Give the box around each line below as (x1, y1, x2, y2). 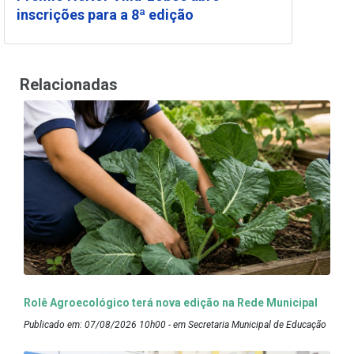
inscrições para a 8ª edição (17, 6, 197, 23)
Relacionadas (20, 74, 118, 94)
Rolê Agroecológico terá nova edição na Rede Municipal (24, 296, 320, 309)
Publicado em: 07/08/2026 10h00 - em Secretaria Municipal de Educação (24, 318, 326, 330)
